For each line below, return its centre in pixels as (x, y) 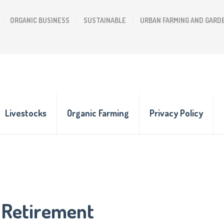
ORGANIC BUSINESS (40, 20)
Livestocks (26, 113)
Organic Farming (98, 113)
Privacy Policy (176, 113)
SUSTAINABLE (105, 20)
